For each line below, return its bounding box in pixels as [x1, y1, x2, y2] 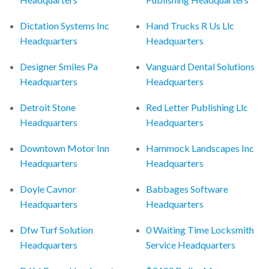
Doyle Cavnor [20, 183, 77, 195]
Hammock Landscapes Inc [146, 142, 255, 154]
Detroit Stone [20, 101, 76, 113]
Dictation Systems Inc [20, 19, 110, 31]
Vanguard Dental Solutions [146, 60, 255, 72]
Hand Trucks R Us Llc [146, 19, 235, 31]
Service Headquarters [146, 238, 236, 250]
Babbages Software [146, 183, 229, 195]
